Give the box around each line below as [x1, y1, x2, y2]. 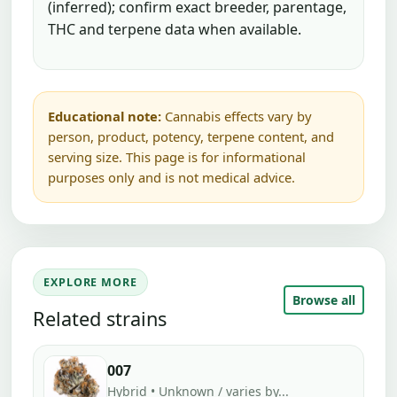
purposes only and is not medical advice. [48, 168, 295, 187]
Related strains [33, 305, 167, 331]
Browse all [292, 291, 355, 308]
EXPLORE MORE [43, 275, 137, 291]
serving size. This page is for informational [48, 148, 306, 167]
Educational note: [48, 107, 161, 126]
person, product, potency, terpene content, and [48, 128, 334, 146]
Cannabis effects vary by [161, 107, 312, 126]
